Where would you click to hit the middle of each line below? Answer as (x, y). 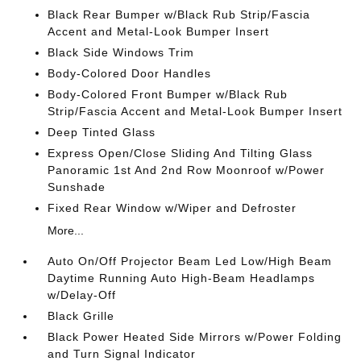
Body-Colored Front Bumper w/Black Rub (168, 94)
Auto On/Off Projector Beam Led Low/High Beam (190, 261)
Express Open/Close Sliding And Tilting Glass (180, 153)
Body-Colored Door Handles (130, 73)
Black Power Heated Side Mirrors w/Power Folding (195, 337)
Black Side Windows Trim (121, 52)
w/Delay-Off (82, 295)
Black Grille (81, 316)
